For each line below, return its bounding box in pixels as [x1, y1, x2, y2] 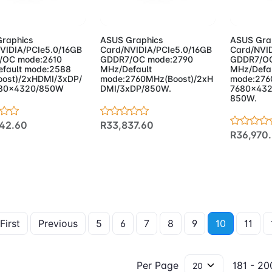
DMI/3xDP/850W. [100, 83, 171, 94]
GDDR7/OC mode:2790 [100, 54, 193, 65]
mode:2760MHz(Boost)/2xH [100, 73, 213, 84]
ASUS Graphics [100, 35, 163, 46]
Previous [38, 217, 78, 230]
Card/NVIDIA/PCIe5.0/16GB [100, 44, 212, 55]
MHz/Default [100, 64, 152, 75]
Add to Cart [118, 3, 177, 16]
